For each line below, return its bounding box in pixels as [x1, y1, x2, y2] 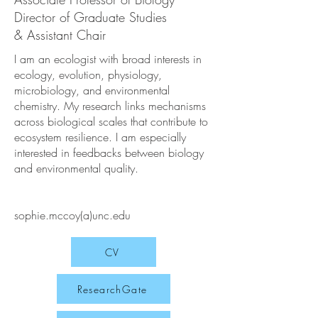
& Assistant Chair [14, 26, 106, 43]
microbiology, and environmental [14, 82, 170, 98]
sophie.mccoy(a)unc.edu [14, 207, 131, 223]
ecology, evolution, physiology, [14, 67, 162, 82]
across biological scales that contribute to [14, 114, 208, 129]
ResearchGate [77, 282, 148, 296]
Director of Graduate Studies [14, 9, 167, 26]
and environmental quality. [14, 160, 142, 176]
